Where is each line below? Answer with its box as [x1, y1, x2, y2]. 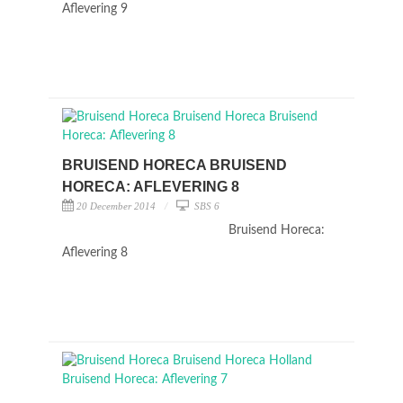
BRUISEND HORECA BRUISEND [62, 157, 287, 173]
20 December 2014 [76, 201, 156, 211]
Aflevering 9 [62, 3, 131, 15]
